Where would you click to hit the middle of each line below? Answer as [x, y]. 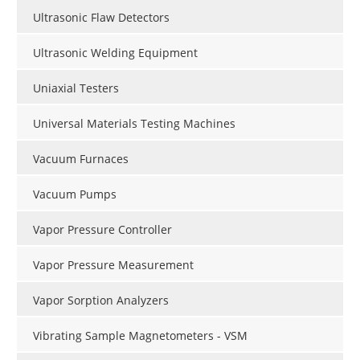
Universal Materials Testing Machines [134, 123]
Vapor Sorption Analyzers [101, 300]
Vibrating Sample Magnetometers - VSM [140, 335]
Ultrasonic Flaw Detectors [101, 17]
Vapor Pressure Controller [102, 229]
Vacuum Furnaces [81, 158]
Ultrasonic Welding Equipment [115, 52]
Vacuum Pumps [75, 194]
